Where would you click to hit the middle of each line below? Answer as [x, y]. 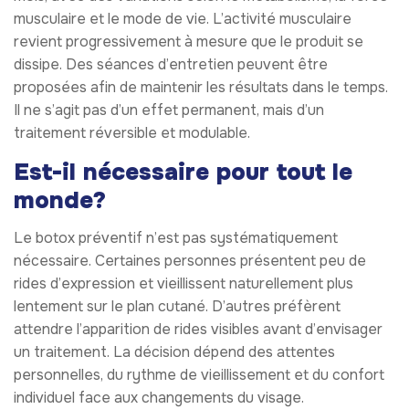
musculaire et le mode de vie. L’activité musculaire [183, 19]
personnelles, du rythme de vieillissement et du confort [199, 374]
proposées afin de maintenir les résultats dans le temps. [201, 88]
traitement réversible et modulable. [132, 133]
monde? [60, 201]
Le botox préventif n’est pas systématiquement [176, 237]
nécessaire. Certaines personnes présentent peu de [190, 260]
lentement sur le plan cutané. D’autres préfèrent [177, 306]
